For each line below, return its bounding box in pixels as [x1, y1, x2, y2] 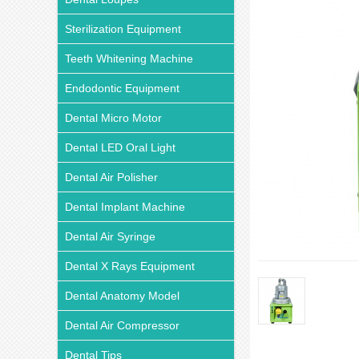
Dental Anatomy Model [65, 289, 179, 302]
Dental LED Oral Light [65, 141, 175, 154]
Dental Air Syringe [65, 230, 155, 243]
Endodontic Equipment [65, 82, 179, 95]
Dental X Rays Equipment [65, 260, 195, 272]
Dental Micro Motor [65, 111, 162, 124]
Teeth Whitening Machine [65, 52, 193, 65]
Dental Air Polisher [65, 171, 158, 184]
